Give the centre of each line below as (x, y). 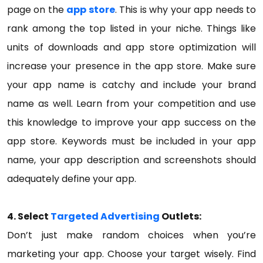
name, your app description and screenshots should (131, 160)
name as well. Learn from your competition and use (131, 104)
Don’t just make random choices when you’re (131, 235)
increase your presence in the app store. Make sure (131, 66)
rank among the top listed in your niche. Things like (131, 28)
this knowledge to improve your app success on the (131, 122)
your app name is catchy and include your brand (131, 85)
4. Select (29, 216)
